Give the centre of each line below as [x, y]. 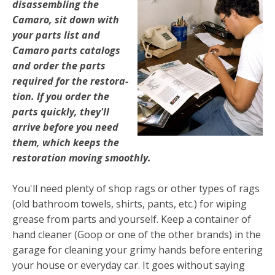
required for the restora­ [70, 81]
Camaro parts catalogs [66, 50]
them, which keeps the [66, 142]
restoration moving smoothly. [82, 157]
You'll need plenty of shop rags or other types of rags [136, 189]
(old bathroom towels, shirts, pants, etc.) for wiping [130, 204]
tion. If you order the [61, 96]
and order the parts [59, 65]
